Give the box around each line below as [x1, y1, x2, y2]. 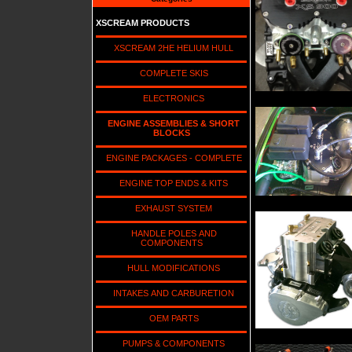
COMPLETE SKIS [134, 68, 208, 78]
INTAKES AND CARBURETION [108, 288, 234, 298]
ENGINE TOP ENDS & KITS [115, 178, 228, 188]
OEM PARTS [144, 313, 199, 323]
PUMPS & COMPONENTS [118, 338, 225, 348]
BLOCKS [152, 127, 190, 137]
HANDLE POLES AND [126, 228, 217, 238]
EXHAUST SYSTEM [130, 203, 212, 213]
